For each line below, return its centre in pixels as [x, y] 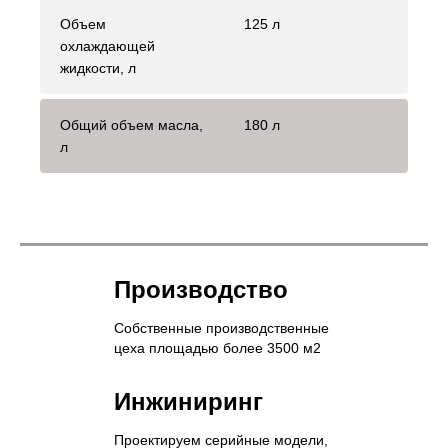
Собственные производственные [221, 328]
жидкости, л [98, 68]
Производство [201, 290]
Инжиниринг [188, 402]
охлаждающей [107, 46]
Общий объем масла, [131, 125]
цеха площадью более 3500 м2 [217, 348]
